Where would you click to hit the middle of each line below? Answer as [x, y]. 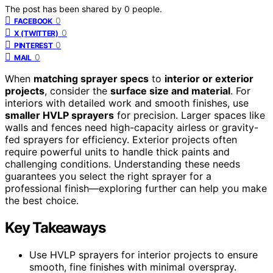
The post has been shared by [65, 9]
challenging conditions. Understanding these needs [122, 164]
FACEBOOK [33, 21]
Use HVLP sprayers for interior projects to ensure [144, 254]
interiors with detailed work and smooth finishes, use [127, 103]
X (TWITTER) [36, 33]
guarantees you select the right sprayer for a [108, 176]
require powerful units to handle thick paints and [117, 151]
